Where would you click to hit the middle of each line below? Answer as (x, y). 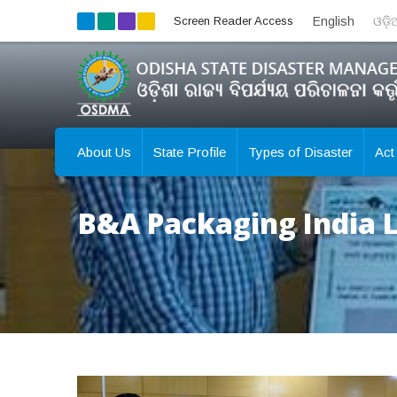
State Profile (190, 152)
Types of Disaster (300, 152)
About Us (104, 152)
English (334, 21)
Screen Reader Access (234, 20)
